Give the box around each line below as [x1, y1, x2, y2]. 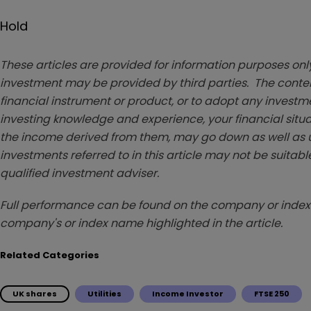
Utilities [87, 287, 121, 299]
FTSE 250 [254, 287, 289, 299]
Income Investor [152, 287, 224, 299]
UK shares [12, 287, 57, 299]
